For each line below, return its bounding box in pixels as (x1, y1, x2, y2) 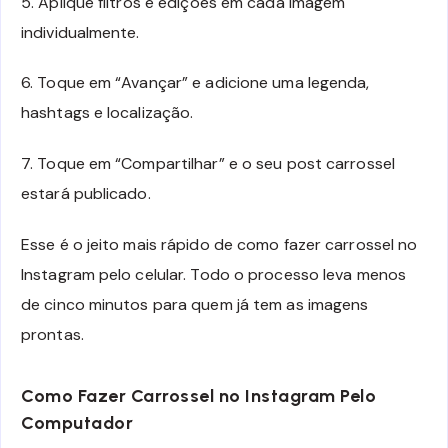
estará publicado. (21, 183, 151, 205)
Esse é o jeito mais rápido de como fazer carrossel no (21, 233, 418, 255)
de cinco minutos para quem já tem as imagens (21, 293, 369, 315)
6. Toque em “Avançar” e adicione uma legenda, (21, 72, 370, 94)
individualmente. (21, 21, 140, 43)
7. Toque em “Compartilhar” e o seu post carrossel (21, 153, 395, 175)
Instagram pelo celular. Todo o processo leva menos (21, 263, 407, 285)
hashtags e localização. (21, 102, 194, 124)
